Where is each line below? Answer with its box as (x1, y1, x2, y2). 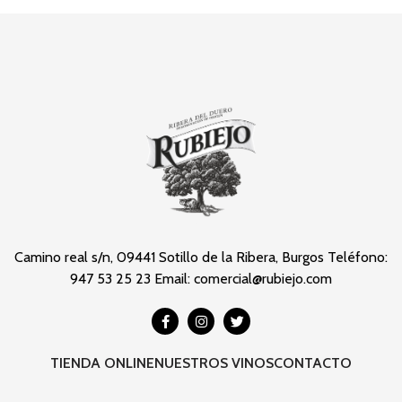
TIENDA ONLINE (50, 354, 154, 372)
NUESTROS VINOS (154, 354, 274, 372)
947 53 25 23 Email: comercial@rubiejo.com (70, 270, 332, 288)
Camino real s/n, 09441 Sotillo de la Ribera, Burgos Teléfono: (14, 249, 388, 267)
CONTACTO (274, 354, 352, 372)
